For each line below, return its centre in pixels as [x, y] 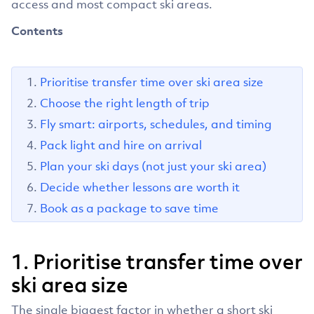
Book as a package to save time [129, 208]
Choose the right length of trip [125, 103]
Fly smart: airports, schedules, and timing [156, 124]
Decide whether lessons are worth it [140, 187]
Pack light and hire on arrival [121, 145]
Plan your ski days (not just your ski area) [153, 166]
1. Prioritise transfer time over [157, 261]
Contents [37, 30]
